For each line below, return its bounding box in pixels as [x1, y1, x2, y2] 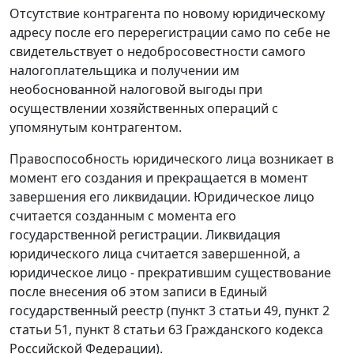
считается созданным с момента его [9, 207, 236, 225]
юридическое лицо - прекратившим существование [9, 264, 331, 282]
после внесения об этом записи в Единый [9, 283, 267, 301]
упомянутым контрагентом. [9, 119, 182, 137]
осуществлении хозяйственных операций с [9, 100, 278, 118]
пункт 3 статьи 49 [171, 302, 278, 320]
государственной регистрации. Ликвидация [9, 226, 281, 244]
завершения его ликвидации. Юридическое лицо [9, 188, 314, 206]
